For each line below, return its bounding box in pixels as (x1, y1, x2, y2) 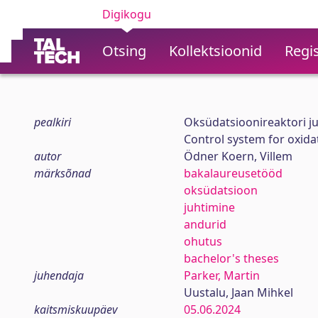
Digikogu (102, 6, 151, 22)
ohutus (183, 234, 222, 249)
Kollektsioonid (169, 41, 262, 60)
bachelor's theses (183, 251, 279, 266)
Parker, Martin (183, 268, 260, 283)
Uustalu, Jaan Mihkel (183, 285, 293, 300)
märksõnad (34, 165, 91, 181)
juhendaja (34, 268, 84, 283)
